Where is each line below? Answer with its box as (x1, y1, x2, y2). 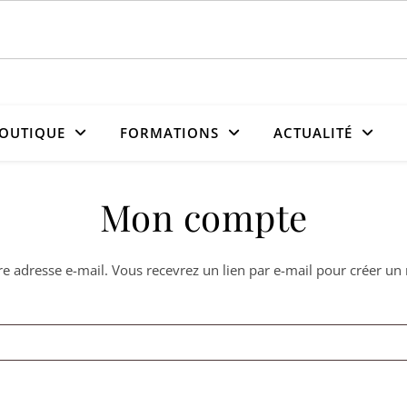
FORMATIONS (120, 124, 219, 142)
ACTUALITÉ (273, 124, 352, 142)
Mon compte (99, 193, 308, 241)
